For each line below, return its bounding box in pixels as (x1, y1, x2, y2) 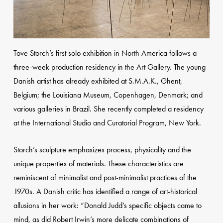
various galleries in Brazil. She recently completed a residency (13, 104, 204, 114)
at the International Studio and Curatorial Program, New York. (13, 117, 201, 128)
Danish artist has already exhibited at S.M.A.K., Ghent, (13, 76, 182, 87)
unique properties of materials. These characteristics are (13, 158, 184, 169)
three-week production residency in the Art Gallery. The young (13, 62, 206, 73)
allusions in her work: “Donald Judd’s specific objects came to (13, 200, 202, 211)
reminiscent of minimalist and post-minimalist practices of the (13, 172, 197, 183)
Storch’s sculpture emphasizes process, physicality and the (13, 144, 191, 155)
